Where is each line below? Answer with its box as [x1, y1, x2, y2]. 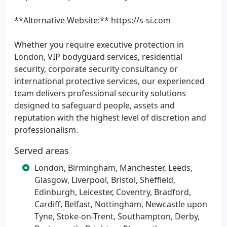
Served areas [14, 144, 69, 157]
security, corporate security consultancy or [14, 63, 178, 74]
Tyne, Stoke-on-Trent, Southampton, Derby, [34, 211, 200, 222]
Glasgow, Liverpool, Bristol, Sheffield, [34, 174, 175, 185]
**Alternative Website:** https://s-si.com [14, 15, 171, 26]
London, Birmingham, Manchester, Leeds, [34, 162, 193, 173]
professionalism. [14, 124, 78, 135]
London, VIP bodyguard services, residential [14, 51, 182, 62]
